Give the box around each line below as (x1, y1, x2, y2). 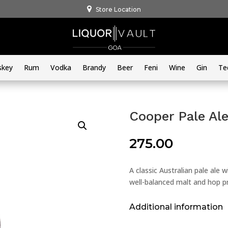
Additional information (129, 202, 223, 212)
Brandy (82, 62, 106, 72)
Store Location (96, 6, 141, 13)
